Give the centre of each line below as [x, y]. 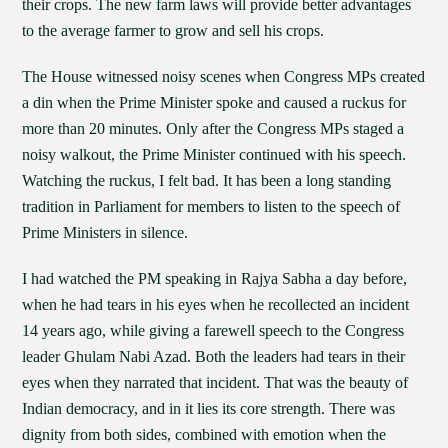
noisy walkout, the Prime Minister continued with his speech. [214, 154]
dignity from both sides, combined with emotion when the [204, 434]
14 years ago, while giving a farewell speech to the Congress [213, 330]
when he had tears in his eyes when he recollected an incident [216, 304]
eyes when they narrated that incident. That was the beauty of [215, 382]
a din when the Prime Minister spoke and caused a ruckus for [214, 102]
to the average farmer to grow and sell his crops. [173, 30]
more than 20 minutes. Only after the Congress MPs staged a [213, 128]
